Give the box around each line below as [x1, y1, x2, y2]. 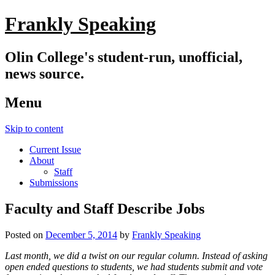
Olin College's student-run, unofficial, [5, 48, 242, 65]
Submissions [29, 177, 78, 188]
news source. [5, 65, 84, 82]
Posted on [5, 229, 45, 240]
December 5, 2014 [45, 229, 117, 240]
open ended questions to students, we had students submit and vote [5, 261, 263, 272]
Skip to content [5, 123, 63, 134]
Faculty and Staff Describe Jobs [5, 200, 204, 217]
